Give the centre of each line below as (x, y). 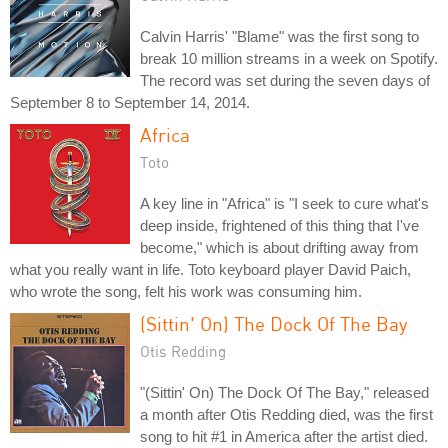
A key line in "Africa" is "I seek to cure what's (284, 203)
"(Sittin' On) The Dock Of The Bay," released (284, 392)
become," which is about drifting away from (279, 247)
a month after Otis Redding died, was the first (286, 414)
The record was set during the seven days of (285, 80)
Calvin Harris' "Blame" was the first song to (279, 36)
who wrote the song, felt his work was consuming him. (186, 291)
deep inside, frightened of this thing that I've (279, 225)
